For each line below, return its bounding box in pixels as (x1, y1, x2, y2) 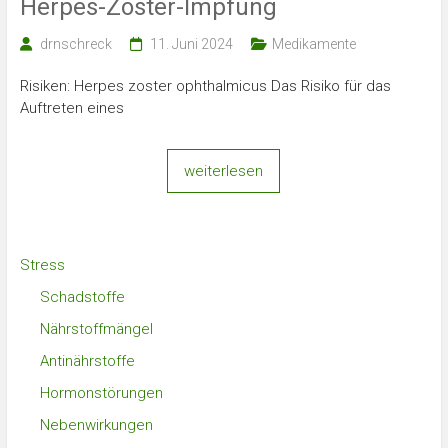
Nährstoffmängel (39, 320, 153, 338)
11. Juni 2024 (149, 36, 233, 52)
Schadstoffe (39, 288, 125, 306)
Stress (19, 256, 65, 274)
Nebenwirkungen (39, 416, 153, 434)
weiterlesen (184, 162, 264, 180)
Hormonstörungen (39, 384, 163, 402)
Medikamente (271, 36, 356, 52)
